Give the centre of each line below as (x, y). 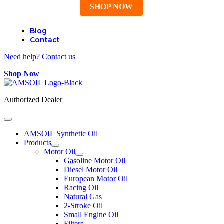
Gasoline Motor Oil (95, 161)
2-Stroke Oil (83, 206)
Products (38, 143)
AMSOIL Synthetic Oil (61, 134)
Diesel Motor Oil (91, 170)
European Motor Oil (96, 179)
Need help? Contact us (40, 57)
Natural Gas (83, 197)
